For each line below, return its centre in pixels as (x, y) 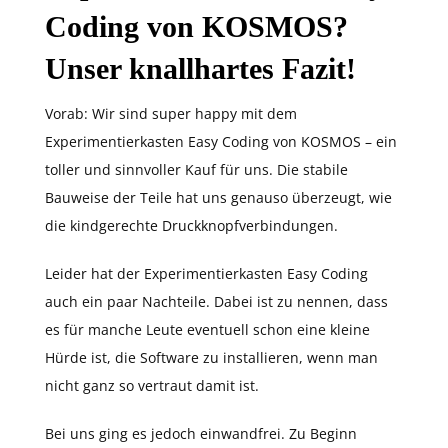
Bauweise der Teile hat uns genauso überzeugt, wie (218, 198)
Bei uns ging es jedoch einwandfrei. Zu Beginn (201, 434)
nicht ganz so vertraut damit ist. (152, 386)
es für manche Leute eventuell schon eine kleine (207, 330)
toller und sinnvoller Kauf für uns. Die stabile (196, 170)
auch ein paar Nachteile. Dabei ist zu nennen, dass (216, 302)
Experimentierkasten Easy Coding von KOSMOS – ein (221, 142)
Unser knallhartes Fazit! (200, 69)
